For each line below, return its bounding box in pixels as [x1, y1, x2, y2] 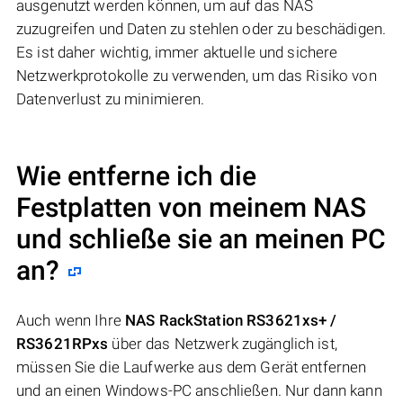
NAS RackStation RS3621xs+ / [125, 311, 337, 330]
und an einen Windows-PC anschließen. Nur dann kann [16, 381, 382, 400]
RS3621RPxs [16, 335, 109, 354]
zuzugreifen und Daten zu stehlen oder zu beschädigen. [16, 20, 387, 39]
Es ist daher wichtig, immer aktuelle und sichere [16, 43, 338, 62]
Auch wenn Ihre [16, 311, 125, 330]
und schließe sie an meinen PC [16, 223, 386, 255]
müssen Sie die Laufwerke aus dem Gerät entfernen [16, 358, 367, 377]
